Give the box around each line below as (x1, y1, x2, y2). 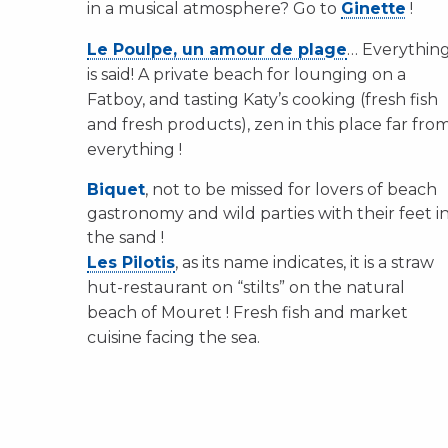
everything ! (87, 140, 182, 159)
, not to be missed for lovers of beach (145, 180, 437, 199)
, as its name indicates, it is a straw (175, 253, 434, 272)
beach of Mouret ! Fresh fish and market (87, 303, 408, 322)
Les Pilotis (87, 253, 175, 272)
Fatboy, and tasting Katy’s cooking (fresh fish (87, 90, 438, 109)
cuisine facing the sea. (87, 328, 260, 347)
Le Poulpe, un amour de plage (87, 40, 347, 59)
